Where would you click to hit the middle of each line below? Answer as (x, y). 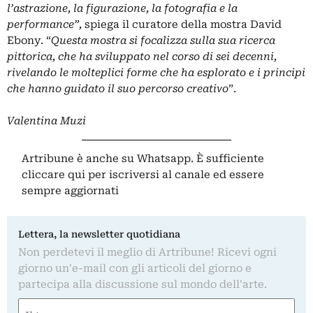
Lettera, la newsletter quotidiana (99, 234)
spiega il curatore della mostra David (183, 24)
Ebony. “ (29, 40)
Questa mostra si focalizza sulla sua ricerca (163, 40)
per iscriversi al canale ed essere (175, 174)
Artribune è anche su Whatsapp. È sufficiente (143, 158)
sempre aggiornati (71, 190)
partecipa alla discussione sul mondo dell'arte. (143, 284)
